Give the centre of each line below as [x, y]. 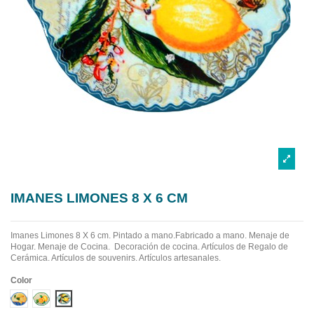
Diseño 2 [58, 298]
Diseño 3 [80, 298]
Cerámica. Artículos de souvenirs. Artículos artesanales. [116, 258]
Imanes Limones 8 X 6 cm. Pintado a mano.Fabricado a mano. [129, 236]
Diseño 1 [35, 298]
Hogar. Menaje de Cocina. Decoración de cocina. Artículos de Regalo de [149, 247]
